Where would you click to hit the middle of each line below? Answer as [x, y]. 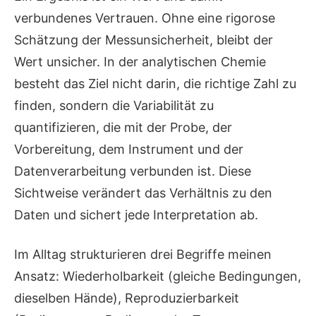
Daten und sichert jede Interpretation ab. [136, 215]
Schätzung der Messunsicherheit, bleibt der [144, 40]
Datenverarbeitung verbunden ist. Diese [133, 171]
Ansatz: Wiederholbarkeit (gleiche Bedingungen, [158, 276]
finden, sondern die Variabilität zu [114, 106]
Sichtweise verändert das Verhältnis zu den [143, 193]
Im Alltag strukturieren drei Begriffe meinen [143, 255]
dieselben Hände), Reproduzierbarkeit [127, 298]
